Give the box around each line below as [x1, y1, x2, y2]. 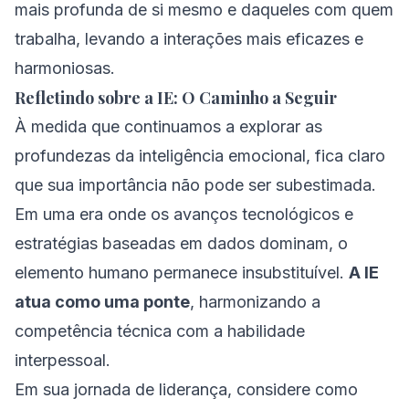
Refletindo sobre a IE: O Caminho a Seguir [15, 87, 337, 109]
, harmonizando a [190, 292, 320, 311]
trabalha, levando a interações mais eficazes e [15, 29, 363, 48]
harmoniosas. [15, 58, 115, 78]
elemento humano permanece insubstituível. [15, 263, 349, 282]
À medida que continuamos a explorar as [15, 117, 322, 136]
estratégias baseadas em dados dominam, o [15, 234, 348, 253]
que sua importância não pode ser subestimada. [15, 175, 376, 194]
